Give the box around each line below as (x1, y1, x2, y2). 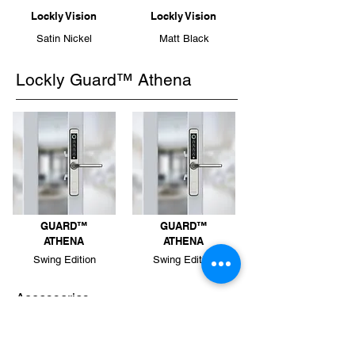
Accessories (16, 290, 90, 306)
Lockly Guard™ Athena (16, 70, 192, 90)
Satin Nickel (36, 32, 92, 44)
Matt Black (158, 32, 209, 44)
